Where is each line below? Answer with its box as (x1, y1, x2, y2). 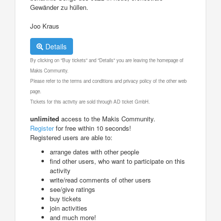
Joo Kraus (30, 21, 59, 31)
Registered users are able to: (30, 132, 112, 142)
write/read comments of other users (50, 175, 151, 184)
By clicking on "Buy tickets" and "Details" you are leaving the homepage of (30, 56, 184, 64)
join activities (50, 203, 87, 213)
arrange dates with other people (50, 147, 139, 156)
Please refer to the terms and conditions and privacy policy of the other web (30, 77, 186, 84)
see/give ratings (50, 184, 95, 194)
